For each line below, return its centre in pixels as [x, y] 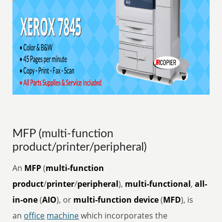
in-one [25, 200]
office [34, 216]
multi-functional [158, 184]
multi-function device [116, 200]
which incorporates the [123, 216]
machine [63, 216]
